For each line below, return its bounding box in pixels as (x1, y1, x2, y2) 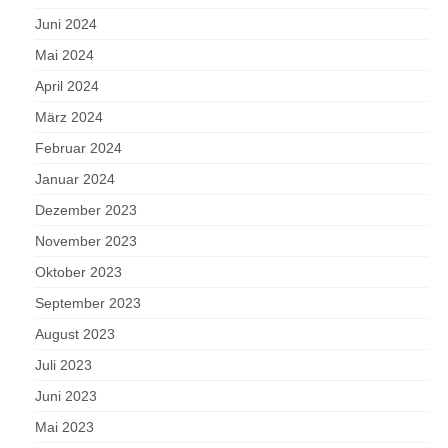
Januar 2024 (35, 171, 115, 188)
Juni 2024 (35, 16, 97, 33)
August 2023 (35, 326, 115, 343)
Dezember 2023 (35, 202, 137, 219)
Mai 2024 (35, 47, 94, 64)
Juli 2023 (35, 357, 92, 374)
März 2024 (35, 109, 103, 126)
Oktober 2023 (35, 264, 122, 281)
